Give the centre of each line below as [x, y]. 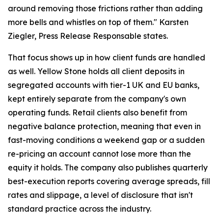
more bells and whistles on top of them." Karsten [98, 22]
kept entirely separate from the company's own [97, 99]
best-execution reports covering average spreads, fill [109, 181]
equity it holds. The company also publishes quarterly [108, 167]
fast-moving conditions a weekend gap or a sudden [106, 140]
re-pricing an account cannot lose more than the [99, 154]
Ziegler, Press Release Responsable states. [88, 36]
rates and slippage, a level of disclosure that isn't [100, 195]
